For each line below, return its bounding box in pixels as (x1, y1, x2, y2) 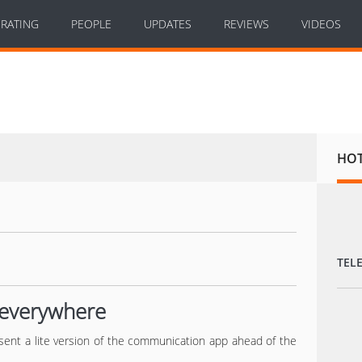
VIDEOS (301, 16, 341, 32)
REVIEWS (224, 16, 269, 32)
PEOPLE (71, 16, 112, 32)
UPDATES (144, 16, 192, 32)
